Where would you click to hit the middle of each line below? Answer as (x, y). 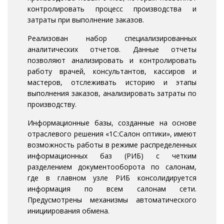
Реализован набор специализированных (112, 38)
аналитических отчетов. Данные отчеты (112, 49)
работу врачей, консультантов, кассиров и (112, 71)
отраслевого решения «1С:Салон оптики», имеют (112, 134)
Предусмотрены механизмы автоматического (112, 200)
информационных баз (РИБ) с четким (112, 156)
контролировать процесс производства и (112, 9)
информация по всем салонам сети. (112, 189)
